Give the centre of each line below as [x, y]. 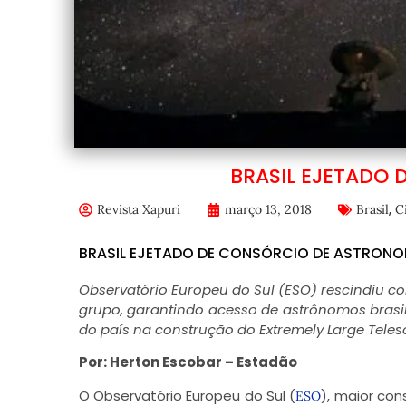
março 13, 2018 [268, 209]
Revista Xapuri [138, 209]
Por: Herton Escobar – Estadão [188, 362]
